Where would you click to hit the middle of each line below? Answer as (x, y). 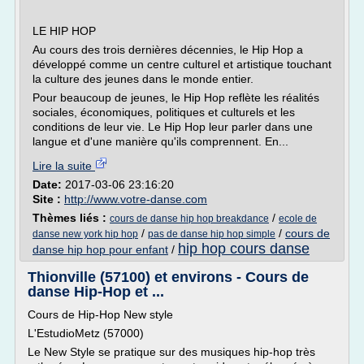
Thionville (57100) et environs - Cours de (168, 277)
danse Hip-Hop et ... (96, 292)
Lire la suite (64, 166)
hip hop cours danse (244, 249)
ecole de (298, 219)
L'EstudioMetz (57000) (86, 333)
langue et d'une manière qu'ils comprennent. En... (160, 141)
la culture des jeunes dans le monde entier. (143, 79)
